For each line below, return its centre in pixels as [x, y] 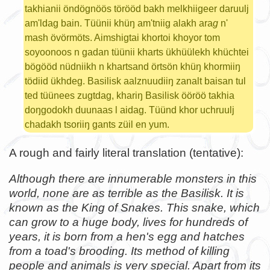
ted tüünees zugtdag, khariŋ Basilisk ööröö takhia [129, 96]
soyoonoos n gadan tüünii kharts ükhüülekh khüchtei [137, 52]
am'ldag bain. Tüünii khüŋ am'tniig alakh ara [118, 23]
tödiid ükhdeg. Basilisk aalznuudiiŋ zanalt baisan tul [135, 81]
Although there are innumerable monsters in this [133, 178]
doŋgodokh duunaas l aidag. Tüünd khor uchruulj [129, 110]
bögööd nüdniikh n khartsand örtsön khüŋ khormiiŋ [132, 67]
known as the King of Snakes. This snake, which [134, 207]
